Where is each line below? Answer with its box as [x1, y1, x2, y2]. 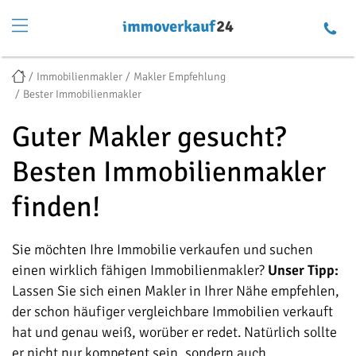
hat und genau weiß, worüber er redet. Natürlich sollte [12, 323, 337, 341]
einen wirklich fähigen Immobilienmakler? [12, 261, 268, 279]
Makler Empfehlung [133, 69, 226, 83]
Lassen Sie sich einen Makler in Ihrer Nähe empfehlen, [12, 282, 339, 300]
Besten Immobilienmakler [12, 154, 326, 190]
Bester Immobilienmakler [23, 87, 141, 101]
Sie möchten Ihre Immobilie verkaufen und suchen [12, 241, 313, 258]
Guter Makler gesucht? [12, 119, 286, 155]
